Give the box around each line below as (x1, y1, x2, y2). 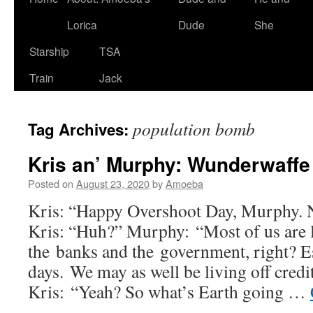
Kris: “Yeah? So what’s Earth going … (28, 279, 310, 303)
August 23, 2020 (76, 176, 150, 191)
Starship (29, 43, 69, 59)
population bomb (133, 117, 255, 140)
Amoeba (166, 176, 203, 191)
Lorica (67, 17, 97, 32)
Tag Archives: (28, 118, 133, 140)
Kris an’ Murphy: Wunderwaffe (28, 150, 310, 178)
